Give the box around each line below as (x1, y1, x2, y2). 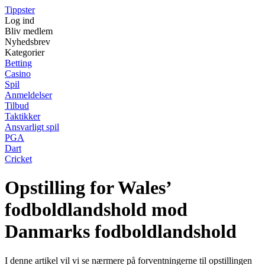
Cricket (5, 154, 32, 164)
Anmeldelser (5, 90, 52, 100)
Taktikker (5, 111, 40, 121)
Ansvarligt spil (5, 122, 59, 132)
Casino (5, 69, 31, 79)
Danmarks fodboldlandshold (5, 221, 237, 243)
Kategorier (5, 47, 44, 57)
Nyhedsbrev (5, 37, 50, 47)
